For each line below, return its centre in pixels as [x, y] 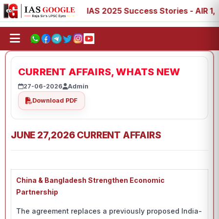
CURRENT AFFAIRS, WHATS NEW [99, 72]
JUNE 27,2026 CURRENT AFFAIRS [86, 135]
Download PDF [55, 100]
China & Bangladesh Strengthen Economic [90, 180]
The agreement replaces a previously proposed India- [109, 211]
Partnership [37, 192]
